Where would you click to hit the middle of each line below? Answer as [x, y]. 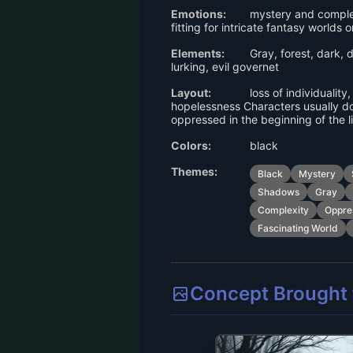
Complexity [283, 210]
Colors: [191, 145]
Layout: [191, 93]
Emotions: [199, 14]
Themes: [194, 171]
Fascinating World [298, 228]
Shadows [279, 192]
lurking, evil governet [225, 67]
